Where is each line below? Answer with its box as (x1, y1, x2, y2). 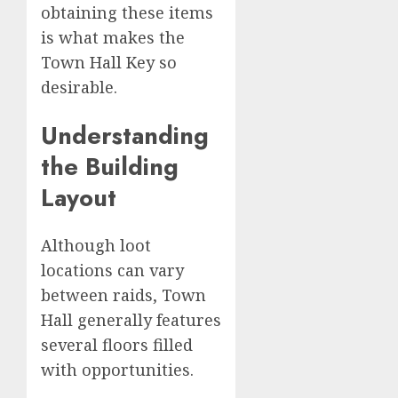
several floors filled (41, 333, 193, 355)
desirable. (41, 76, 117, 99)
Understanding (41, 117, 209, 153)
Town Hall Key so (41, 52, 177, 74)
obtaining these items (41, 2, 213, 24)
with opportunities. (41, 358, 194, 380)
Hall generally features (41, 308, 221, 330)
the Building (41, 148, 179, 184)
